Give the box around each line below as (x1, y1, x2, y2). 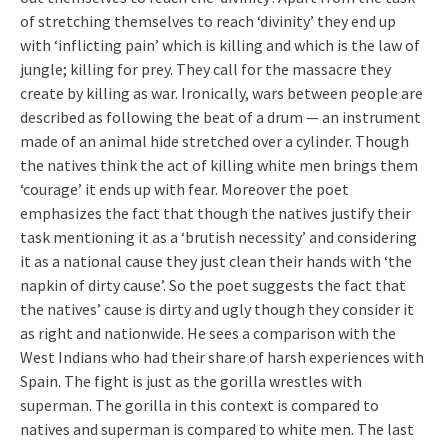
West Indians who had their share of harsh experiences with (20, 346, 424, 367)
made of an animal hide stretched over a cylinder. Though (20, 130, 409, 151)
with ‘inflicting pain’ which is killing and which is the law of (20, 34, 420, 55)
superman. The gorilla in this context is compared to (20, 394, 379, 415)
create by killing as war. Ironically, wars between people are (20, 82, 423, 103)
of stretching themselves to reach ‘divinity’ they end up (20, 10, 396, 31)
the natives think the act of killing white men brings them (20, 154, 418, 175)
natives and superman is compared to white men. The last (20, 418, 414, 439)
